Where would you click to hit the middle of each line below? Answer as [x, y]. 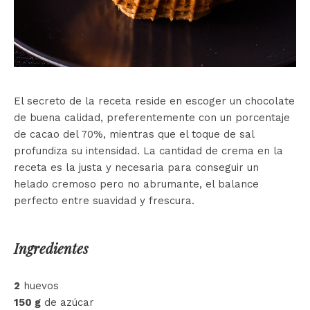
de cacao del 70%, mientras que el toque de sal [134, 135]
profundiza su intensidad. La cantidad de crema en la [148, 151]
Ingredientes [51, 248]
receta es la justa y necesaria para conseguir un [136, 168]
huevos [39, 286]
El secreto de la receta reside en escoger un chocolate [154, 101]
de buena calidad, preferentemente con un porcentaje [152, 118]
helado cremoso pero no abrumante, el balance [136, 184]
